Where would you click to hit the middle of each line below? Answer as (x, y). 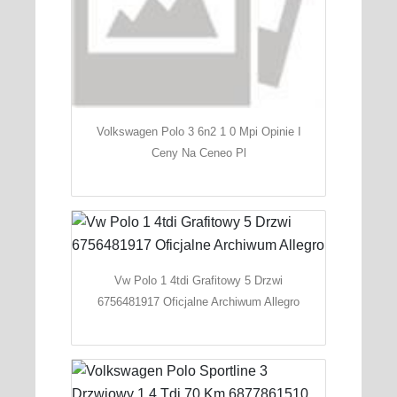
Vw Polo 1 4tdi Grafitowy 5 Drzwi (198, 281)
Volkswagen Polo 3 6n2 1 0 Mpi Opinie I (198, 132)
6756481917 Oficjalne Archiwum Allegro (198, 302)
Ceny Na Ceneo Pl (198, 153)
